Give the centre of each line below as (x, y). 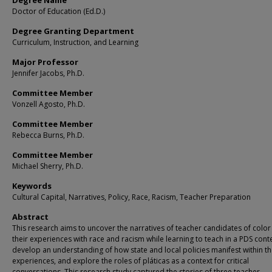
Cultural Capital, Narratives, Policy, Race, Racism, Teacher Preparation (131, 197)
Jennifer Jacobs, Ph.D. (48, 73)
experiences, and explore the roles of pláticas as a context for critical (131, 261)
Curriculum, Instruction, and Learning (75, 42)
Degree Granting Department (73, 31)
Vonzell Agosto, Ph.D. (49, 104)
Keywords (32, 186)
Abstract (30, 217)
